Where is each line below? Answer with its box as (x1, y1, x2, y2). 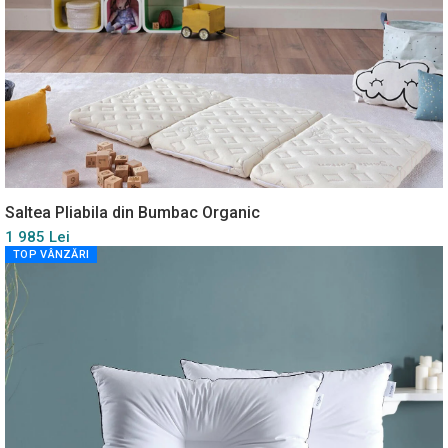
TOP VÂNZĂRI (13, 247, 90, 261)
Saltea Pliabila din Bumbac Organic (5, 202, 260, 222)
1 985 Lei (5, 227, 70, 246)
